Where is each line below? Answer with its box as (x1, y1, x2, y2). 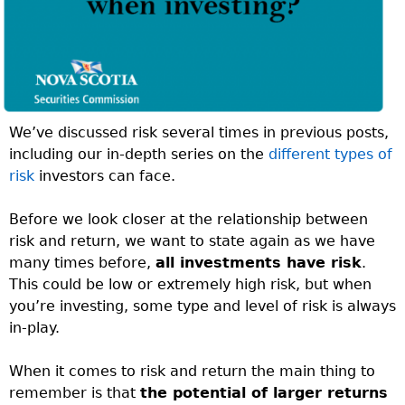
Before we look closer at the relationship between (9, 210, 368, 228)
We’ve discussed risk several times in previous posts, (9, 123, 389, 141)
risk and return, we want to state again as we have (9, 231, 375, 250)
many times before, (9, 253, 155, 271)
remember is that (9, 383, 140, 401)
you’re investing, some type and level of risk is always (9, 297, 396, 315)
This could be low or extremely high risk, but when (9, 275, 372, 293)
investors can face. (34, 166, 175, 184)
